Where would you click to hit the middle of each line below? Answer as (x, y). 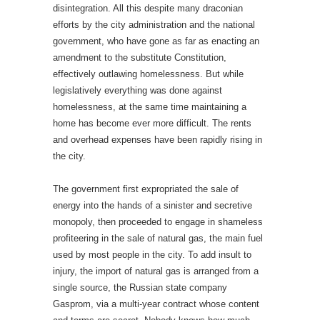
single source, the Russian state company (140, 287)
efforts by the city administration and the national (154, 25)
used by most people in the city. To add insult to (152, 255)
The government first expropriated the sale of (146, 189)
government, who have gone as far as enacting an (156, 41)
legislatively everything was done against (137, 90)
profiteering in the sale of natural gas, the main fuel (158, 238)
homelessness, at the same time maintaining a (150, 107)
